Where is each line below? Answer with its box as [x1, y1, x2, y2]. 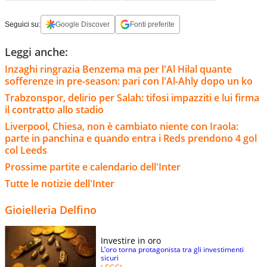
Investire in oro [101, 235, 161, 247]
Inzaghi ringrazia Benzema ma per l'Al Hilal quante [5, 63, 232, 76]
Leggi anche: [5, 45, 68, 60]
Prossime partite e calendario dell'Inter [5, 160, 181, 174]
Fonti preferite [130, 20, 175, 29]
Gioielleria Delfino [5, 203, 97, 218]
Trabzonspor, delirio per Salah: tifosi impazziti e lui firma [5, 91, 259, 105]
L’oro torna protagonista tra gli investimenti [101, 244, 244, 255]
